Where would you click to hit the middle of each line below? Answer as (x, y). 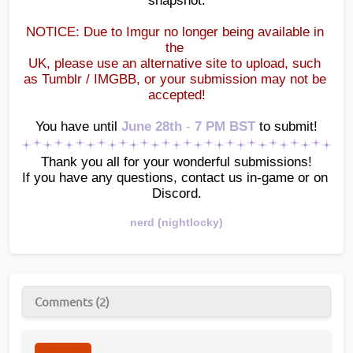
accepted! (176, 95)
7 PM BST (225, 126)
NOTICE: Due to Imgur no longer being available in (175, 32)
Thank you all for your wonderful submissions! (176, 162)
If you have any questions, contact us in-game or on (175, 177)
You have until (76, 126)
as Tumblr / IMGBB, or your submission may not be (175, 79)
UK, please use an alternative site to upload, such (175, 63)
